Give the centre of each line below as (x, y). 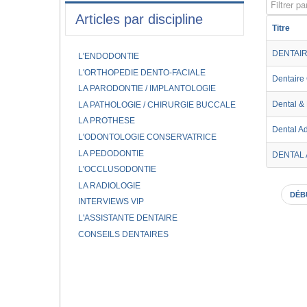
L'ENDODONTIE (108, 56)
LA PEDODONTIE (111, 153)
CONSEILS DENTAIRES (123, 234)
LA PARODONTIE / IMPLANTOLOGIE (147, 89)
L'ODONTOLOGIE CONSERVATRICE (147, 137)
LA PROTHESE (106, 121)
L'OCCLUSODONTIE (117, 170)
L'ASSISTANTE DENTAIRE (127, 218)
